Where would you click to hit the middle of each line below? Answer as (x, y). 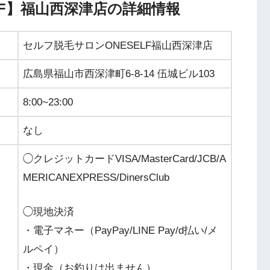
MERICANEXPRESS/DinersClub (96, 177)
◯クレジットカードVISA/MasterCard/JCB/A (124, 159)
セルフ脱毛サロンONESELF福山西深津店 (118, 45)
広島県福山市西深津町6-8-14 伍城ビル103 (119, 74)
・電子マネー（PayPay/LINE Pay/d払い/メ (120, 230)
